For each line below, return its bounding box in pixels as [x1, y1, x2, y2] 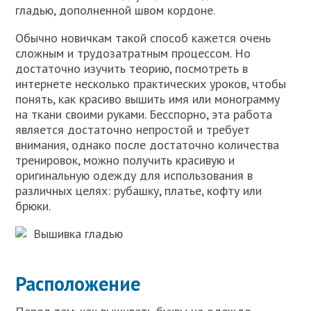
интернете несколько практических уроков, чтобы [15, 75, 287, 92]
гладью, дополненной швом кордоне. [15, 1, 216, 18]
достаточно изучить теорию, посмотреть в [15, 60, 249, 76]
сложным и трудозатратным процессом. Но [15, 44, 251, 61]
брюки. [15, 197, 51, 214]
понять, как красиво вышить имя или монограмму [15, 90, 280, 107]
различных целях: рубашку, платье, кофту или [15, 182, 262, 199]
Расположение [15, 270, 141, 296]
